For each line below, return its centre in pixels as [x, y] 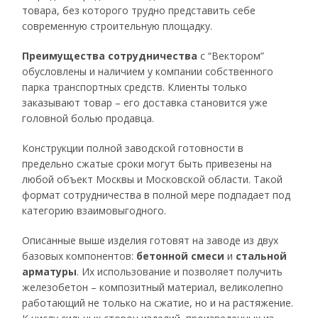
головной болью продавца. [88, 118]
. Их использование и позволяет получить [180, 272]
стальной [262, 256]
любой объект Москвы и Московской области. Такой [153, 179]
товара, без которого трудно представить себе [139, 10]
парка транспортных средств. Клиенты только [135, 87]
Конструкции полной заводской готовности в [133, 148]
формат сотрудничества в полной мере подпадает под [157, 195]
